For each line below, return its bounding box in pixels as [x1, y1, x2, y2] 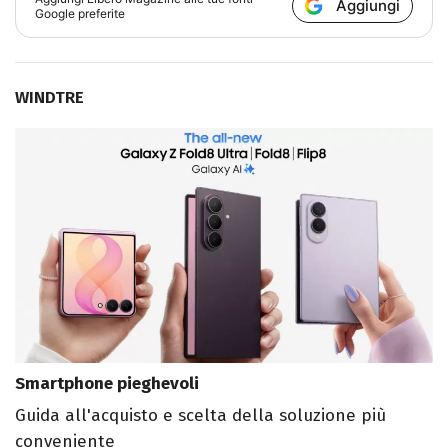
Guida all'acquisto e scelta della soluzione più [15, 404, 386, 426]
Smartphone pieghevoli [15, 372, 199, 394]
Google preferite [35, 5, 126, 21]
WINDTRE [15, 86, 84, 108]
